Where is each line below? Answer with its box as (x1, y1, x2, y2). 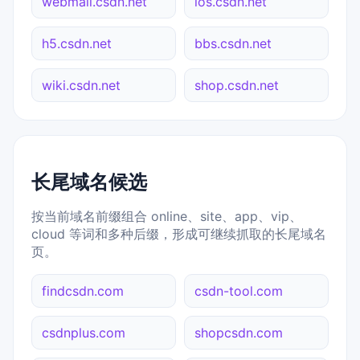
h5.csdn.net (42, 35, 112, 52)
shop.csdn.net (194, 77, 279, 94)
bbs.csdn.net (194, 35, 272, 52)
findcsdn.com (42, 282, 124, 299)
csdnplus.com (42, 324, 125, 341)
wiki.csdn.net (42, 77, 121, 94)
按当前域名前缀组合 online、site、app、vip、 (31, 207, 302, 224)
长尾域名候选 (31, 170, 147, 194)
